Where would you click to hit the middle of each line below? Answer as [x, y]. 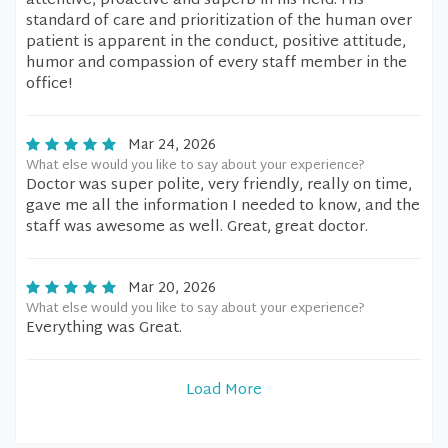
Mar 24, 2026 [172, 145]
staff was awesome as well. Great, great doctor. [197, 227]
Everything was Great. [104, 328]
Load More [224, 390]
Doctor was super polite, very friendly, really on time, [219, 185]
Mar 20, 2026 [172, 288]
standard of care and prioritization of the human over [219, 21]
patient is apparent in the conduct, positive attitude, [216, 42]
